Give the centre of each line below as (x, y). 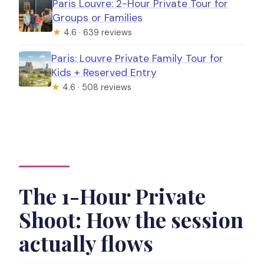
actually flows (86, 242)
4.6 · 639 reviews (97, 33)
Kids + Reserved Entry (104, 73)
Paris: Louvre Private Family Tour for (138, 59)
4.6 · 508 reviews (96, 88)
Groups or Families (98, 18)
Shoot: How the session (131, 219)
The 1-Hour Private (113, 195)
